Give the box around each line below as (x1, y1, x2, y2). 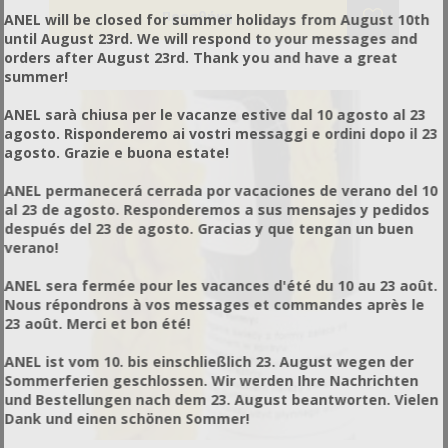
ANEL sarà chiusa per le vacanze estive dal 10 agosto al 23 (4, 104, 426, 124)
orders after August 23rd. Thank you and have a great (4, 47, 398, 67)
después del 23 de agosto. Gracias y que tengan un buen (4, 218, 414, 238)
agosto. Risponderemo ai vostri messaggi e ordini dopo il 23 (4, 123, 438, 143)
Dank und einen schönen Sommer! (4, 408, 250, 428)
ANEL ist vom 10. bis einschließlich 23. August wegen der (4, 351, 414, 371)
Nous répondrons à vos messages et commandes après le (4, 294, 425, 314)
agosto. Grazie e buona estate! (4, 142, 230, 162)
